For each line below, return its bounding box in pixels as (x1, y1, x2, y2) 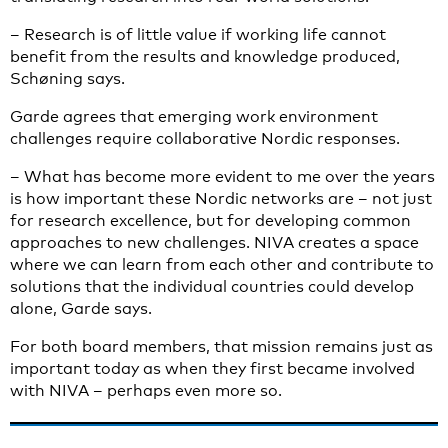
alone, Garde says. (10, 299, 152, 318)
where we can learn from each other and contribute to (10, 255, 434, 274)
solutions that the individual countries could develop (10, 277, 414, 296)
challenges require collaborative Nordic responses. (10, 129, 400, 148)
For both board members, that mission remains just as (10, 337, 433, 356)
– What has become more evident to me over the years (10, 167, 435, 186)
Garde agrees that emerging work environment (10, 107, 378, 126)
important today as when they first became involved (10, 359, 415, 378)
